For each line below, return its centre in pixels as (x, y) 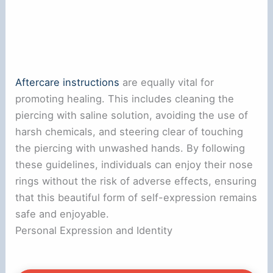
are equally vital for (167, 82)
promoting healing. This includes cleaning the (125, 98)
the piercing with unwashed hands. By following (130, 148)
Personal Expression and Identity (94, 230)
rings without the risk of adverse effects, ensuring (136, 181)
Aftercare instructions (68, 82)
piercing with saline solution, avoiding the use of (132, 115)
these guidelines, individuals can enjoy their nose (134, 164)
